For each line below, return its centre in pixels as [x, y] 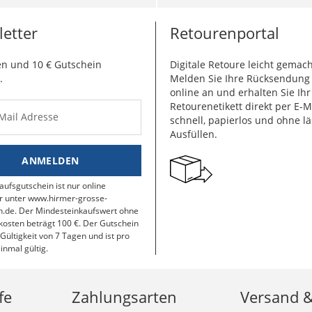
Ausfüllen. [193, 134]
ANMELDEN [50, 160]
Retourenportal [224, 33]
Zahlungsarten [125, 297]
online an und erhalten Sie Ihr [240, 92]
